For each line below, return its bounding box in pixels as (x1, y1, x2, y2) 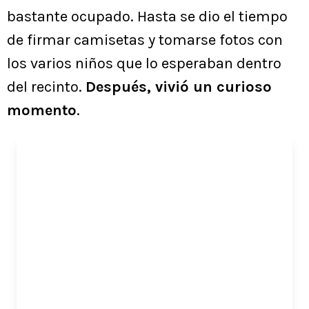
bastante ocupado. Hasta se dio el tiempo (7, 8, 288, 26)
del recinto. (7, 78, 86, 97)
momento (7, 101, 77, 120)
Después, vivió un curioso (86, 78, 272, 97)
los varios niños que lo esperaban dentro (7, 54, 281, 73)
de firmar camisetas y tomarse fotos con (7, 31, 283, 50)
